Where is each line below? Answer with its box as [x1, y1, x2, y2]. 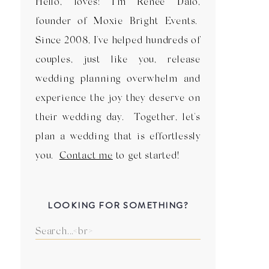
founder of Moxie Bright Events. [35, 14, 201, 26]
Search [35, 222, 61, 232]
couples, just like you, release [35, 53, 201, 64]
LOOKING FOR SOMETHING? [47, 199, 189, 212]
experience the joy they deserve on [35, 91, 201, 103]
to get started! [112, 149, 180, 160]
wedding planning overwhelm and [35, 72, 201, 83]
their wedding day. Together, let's [35, 110, 201, 122]
